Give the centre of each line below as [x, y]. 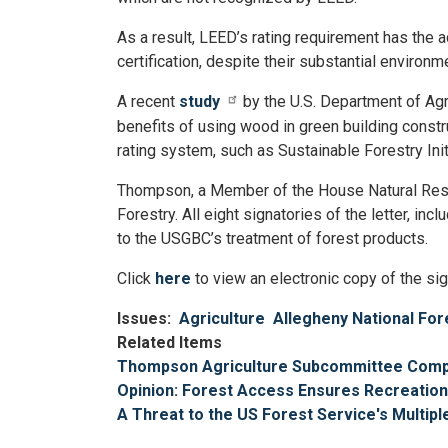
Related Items [169, 342]
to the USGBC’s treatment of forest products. [272, 238]
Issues [142, 318]
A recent [148, 101]
